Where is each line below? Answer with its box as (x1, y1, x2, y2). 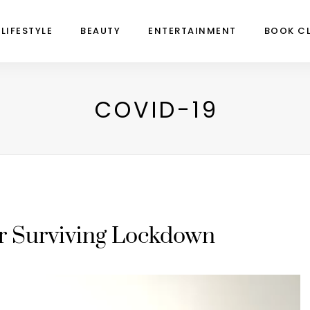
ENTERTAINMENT (148, 24, 237, 37)
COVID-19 (94, 94, 219, 125)
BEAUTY (80, 24, 120, 37)
